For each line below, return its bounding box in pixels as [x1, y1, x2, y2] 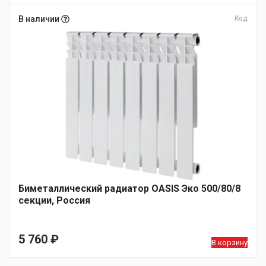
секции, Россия [18, 195, 90, 206]
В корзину [211, 238, 248, 247]
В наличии [18, 14, 61, 24]
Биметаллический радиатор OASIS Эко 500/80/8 [18, 183, 240, 194]
